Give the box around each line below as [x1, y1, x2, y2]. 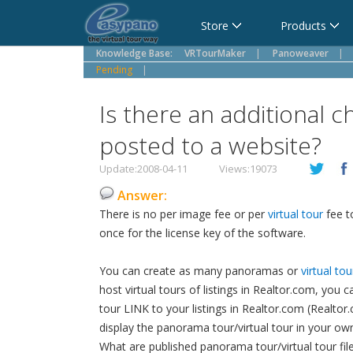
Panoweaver [273, 46, 329, 60]
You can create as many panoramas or [99, 263, 301, 278]
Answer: [117, 187, 167, 204]
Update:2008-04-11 [99, 162, 188, 176]
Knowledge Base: [96, 46, 173, 60]
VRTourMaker [184, 46, 246, 60]
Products [281, 18, 326, 33]
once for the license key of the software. [99, 225, 306, 240]
